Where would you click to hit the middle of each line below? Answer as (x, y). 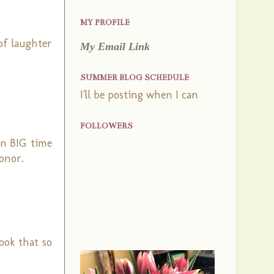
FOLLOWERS (106, 126)
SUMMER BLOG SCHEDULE (135, 78)
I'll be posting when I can (139, 95)
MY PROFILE (105, 23)
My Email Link (115, 46)
